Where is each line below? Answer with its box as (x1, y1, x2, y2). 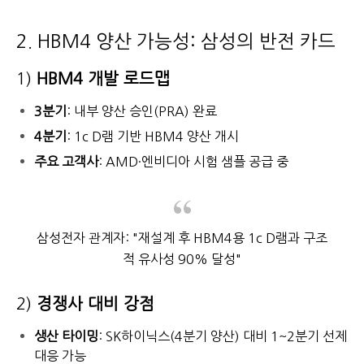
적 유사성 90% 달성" (123, 253, 241, 266)
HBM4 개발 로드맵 (37, 71, 170, 87)
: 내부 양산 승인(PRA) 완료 (67, 105, 217, 118)
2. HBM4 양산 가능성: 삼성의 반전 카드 (16, 32, 336, 51)
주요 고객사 (34, 155, 98, 168)
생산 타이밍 (34, 330, 98, 343)
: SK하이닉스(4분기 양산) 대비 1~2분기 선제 (98, 330, 347, 343)
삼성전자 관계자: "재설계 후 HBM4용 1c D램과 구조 (37, 232, 327, 245)
